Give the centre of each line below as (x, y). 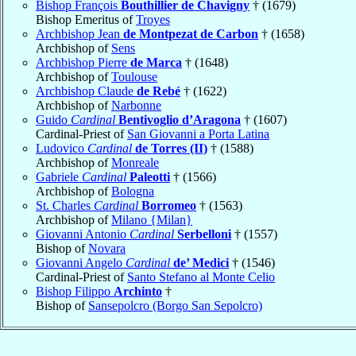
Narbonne (136, 105)
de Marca (156, 62)
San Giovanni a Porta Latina (198, 133)
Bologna (133, 191)
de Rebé (159, 91)
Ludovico (62, 148)
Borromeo (169, 205)
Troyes (153, 19)
